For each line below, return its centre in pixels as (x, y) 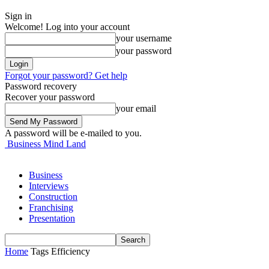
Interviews (49, 186)
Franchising (51, 207)
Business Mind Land (47, 144)
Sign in (18, 16)
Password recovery (41, 86)
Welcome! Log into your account (67, 27)
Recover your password (50, 97)
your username (144, 38)
